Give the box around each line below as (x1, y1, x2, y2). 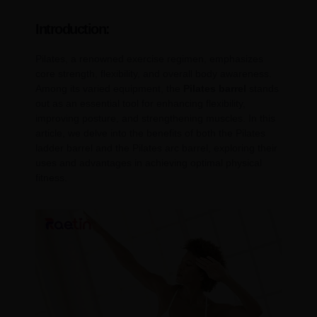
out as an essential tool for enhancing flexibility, (35, 97, 246, 109)
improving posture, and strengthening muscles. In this (35, 112, 275, 124)
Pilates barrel (183, 82, 246, 94)
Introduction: (35, 21, 110, 37)
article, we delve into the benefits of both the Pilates (35, 127, 265, 139)
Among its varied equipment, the (35, 82, 183, 94)
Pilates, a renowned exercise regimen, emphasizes (35, 52, 263, 64)
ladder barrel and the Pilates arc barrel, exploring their (35, 142, 277, 154)
